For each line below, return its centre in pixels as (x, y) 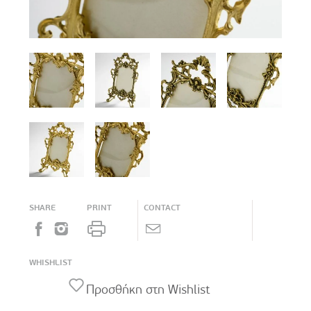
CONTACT (162, 208)
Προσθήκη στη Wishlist (148, 290)
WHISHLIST (51, 263)
